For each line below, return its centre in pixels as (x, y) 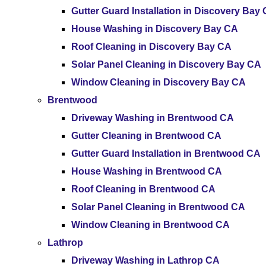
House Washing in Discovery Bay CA (155, 29)
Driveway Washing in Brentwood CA (153, 118)
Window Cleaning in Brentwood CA (151, 225)
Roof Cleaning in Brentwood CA (143, 189)
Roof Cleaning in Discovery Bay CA (151, 47)
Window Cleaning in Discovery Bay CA (159, 82)
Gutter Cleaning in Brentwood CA (146, 136)
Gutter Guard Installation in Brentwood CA (166, 153)
